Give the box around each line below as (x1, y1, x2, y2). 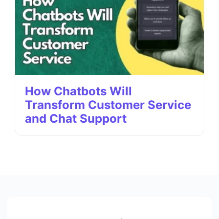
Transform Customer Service (25, 98, 191, 112)
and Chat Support (25, 111, 127, 126)
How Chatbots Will (25, 84, 132, 98)
